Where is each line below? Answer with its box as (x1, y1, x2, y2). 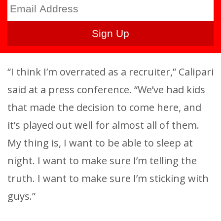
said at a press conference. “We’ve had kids (7, 82, 205, 96)
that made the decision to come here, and (7, 100, 201, 114)
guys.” (7, 189, 36, 203)
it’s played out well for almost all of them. (7, 118, 199, 132)
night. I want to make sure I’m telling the (7, 153, 197, 167)
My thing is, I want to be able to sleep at (7, 136, 193, 149)
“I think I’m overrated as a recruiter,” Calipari (7, 65, 214, 78)
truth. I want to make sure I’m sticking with (7, 171, 209, 185)
